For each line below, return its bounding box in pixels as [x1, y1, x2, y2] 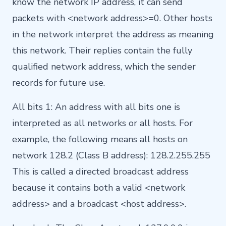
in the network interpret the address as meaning [12, 28, 214, 40]
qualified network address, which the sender [12, 60, 196, 73]
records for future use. [12, 76, 105, 89]
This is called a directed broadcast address [12, 165, 189, 178]
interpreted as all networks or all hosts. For [12, 117, 193, 129]
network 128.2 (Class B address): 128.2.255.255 [12, 149, 210, 161]
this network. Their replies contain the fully [12, 44, 192, 56]
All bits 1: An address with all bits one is [12, 100, 180, 113]
